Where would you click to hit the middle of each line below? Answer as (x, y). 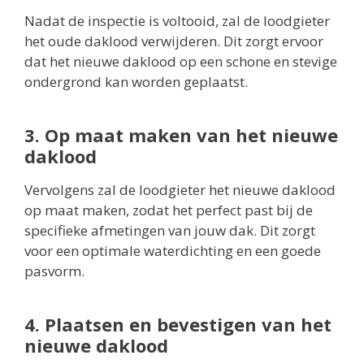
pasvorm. (54, 271)
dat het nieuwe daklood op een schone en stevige (181, 62)
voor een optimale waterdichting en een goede (173, 251)
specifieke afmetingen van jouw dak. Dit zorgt (170, 231)
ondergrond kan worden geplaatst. (136, 82)
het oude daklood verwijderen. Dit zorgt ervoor (174, 41)
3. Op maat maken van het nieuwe (181, 135)
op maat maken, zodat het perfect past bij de (169, 210)
